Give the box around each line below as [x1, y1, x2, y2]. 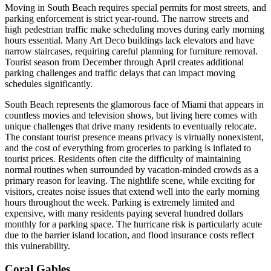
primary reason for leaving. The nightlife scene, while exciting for [5, 175, 255, 186]
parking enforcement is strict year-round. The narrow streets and [5, 13, 249, 24]
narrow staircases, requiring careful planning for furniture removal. [5, 45, 258, 56]
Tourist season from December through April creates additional [5, 56, 244, 67]
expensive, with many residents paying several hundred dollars [5, 207, 243, 218]
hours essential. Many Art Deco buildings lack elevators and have [5, 34, 254, 45]
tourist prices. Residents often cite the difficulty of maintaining [5, 153, 241, 164]
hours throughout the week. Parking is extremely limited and [5, 197, 235, 207]
